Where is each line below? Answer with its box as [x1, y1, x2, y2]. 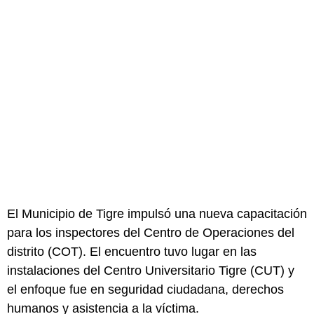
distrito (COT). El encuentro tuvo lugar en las [7, 244, 257, 259]
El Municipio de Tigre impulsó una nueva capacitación [7, 206, 307, 221]
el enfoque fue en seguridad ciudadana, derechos [7, 282, 284, 296]
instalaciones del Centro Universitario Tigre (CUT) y [7, 263, 294, 278]
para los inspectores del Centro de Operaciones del [7, 225, 294, 240]
